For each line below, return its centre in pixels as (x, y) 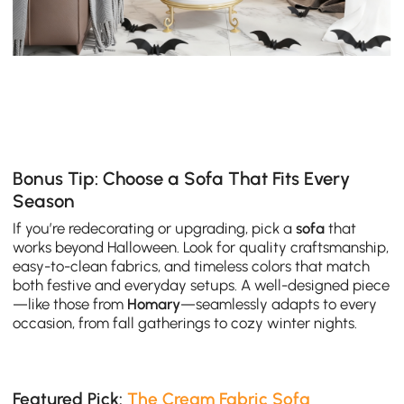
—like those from (70, 303)
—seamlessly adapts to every (279, 303)
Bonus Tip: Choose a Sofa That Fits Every (182, 178)
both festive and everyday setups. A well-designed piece (202, 285)
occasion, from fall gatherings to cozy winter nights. (185, 322)
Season (44, 201)
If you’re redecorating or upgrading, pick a (155, 228)
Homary (154, 303)
